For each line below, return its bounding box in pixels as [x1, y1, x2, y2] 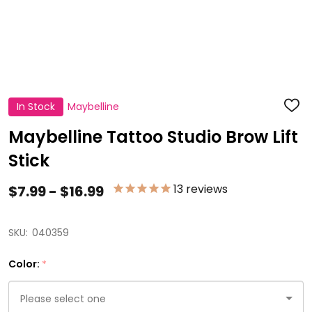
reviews [183, 181, 228, 197]
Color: [8, 257, 42, 271]
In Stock [17, 100, 55, 114]
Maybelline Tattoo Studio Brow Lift [8, 125, 298, 148]
